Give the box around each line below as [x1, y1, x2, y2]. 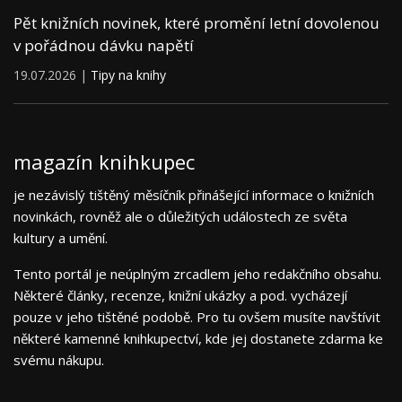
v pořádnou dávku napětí [13, 34, 194, 56]
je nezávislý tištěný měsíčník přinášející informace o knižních [13, 185, 374, 204]
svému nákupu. [13, 350, 104, 369]
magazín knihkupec [13, 147, 195, 175]
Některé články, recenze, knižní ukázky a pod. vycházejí [13, 285, 347, 304]
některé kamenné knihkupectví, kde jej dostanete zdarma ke [13, 328, 383, 347]
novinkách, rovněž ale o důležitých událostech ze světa [13, 206, 347, 225]
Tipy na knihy [91, 66, 166, 83]
